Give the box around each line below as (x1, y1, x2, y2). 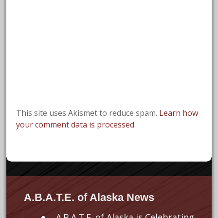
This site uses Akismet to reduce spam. (16, 107, 160, 118)
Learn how (159, 107, 199, 118)
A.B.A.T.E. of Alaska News (23, 191, 154, 203)
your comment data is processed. (16, 119, 136, 130)
